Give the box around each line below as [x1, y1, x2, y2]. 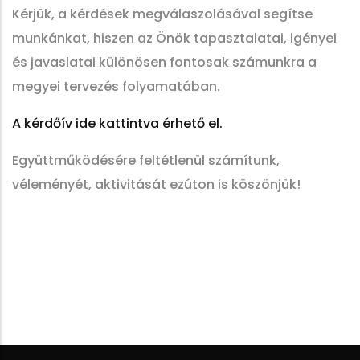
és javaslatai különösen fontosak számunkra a [12, 53, 317, 72]
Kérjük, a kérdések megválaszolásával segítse [12, 5, 313, 23]
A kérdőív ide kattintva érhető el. [12, 114, 223, 133]
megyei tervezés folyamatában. [12, 77, 220, 96]
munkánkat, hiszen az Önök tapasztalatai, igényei [12, 29, 337, 47]
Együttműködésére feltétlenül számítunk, [12, 151, 280, 170]
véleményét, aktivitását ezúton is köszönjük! [12, 175, 301, 194]
